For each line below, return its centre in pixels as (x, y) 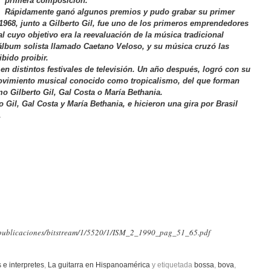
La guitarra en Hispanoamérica (99, 265)
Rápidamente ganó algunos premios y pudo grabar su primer (120, 11)
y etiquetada (172, 265)
